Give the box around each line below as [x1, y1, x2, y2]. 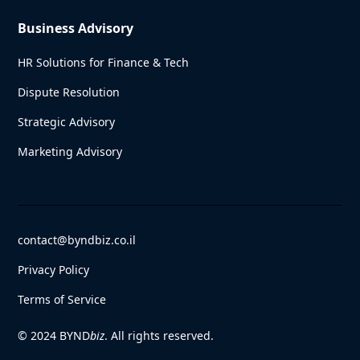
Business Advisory [18, 19, 134, 38]
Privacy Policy [18, 262, 90, 278]
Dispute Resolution [18, 84, 121, 100]
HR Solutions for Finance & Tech [18, 55, 190, 71]
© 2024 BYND [18, 328, 91, 344]
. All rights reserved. [104, 328, 215, 344]
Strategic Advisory [18, 114, 116, 130]
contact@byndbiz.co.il [18, 232, 137, 248]
